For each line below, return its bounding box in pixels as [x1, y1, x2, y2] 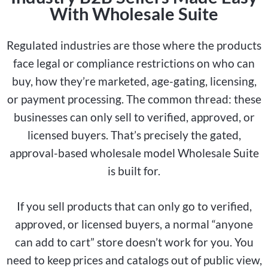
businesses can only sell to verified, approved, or [13, 110, 255, 124]
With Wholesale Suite [50, 4, 218, 25]
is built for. [108, 164, 160, 178]
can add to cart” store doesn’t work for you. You [14, 235, 254, 249]
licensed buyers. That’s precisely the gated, [27, 128, 241, 142]
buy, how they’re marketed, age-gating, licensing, [11, 74, 257, 89]
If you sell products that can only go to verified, [16, 199, 252, 214]
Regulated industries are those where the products [7, 38, 261, 53]
